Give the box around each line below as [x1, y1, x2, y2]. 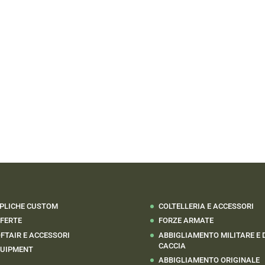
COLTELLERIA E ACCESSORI [158, 201, 254, 211]
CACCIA [158, 241, 186, 250]
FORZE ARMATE [158, 216, 214, 225]
